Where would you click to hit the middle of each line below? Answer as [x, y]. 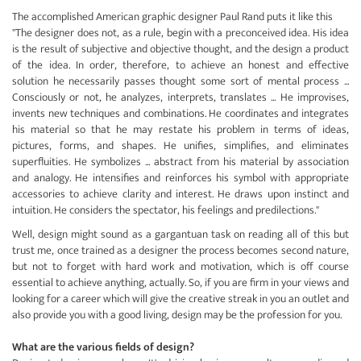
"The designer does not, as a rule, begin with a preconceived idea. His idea [180, 33]
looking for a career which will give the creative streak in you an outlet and [180, 299]
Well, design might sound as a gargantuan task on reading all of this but [180, 234]
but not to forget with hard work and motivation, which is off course [180, 266]
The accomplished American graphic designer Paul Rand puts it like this [172, 17]
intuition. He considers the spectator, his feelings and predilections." [166, 210]
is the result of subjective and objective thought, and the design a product [180, 49]
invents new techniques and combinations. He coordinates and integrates [180, 113]
